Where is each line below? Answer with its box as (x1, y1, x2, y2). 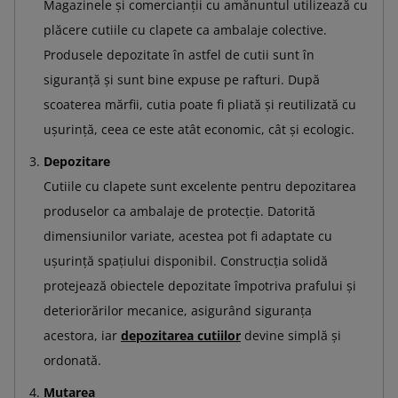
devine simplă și (241, 326, 341, 344)
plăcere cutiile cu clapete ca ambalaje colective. (44, 20, 327, 38)
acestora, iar (44, 326, 121, 344)
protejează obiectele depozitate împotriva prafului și (44, 276, 356, 294)
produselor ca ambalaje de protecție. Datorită (44, 202, 315, 219)
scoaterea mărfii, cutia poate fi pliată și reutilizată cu (44, 95, 356, 113)
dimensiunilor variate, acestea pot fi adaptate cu (44, 227, 332, 244)
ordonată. (44, 351, 101, 369)
